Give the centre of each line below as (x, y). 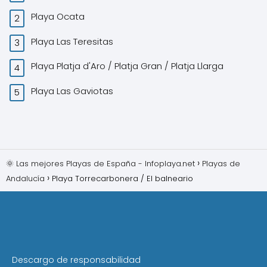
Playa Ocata (59, 16)
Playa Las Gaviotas (74, 91)
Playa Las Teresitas (74, 41)
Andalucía (25, 178)
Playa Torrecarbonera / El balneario (124, 178)
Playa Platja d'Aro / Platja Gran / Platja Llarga (129, 66)
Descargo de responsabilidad (76, 260)
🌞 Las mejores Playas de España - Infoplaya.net (100, 164)
